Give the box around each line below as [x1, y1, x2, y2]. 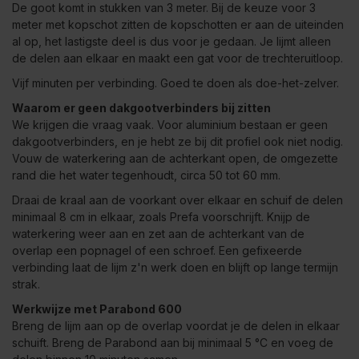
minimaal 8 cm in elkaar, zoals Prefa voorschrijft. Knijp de [12, 210, 310, 224]
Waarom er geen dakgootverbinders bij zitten [12, 101, 271, 115]
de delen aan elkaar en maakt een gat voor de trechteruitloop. [12, 51, 343, 66]
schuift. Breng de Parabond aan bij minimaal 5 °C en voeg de [12, 336, 333, 350]
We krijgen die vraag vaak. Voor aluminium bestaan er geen [12, 118, 328, 132]
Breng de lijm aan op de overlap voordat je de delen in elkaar [12, 319, 340, 333]
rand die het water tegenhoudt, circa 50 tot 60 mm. [12, 168, 280, 183]
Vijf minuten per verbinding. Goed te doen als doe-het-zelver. [12, 76, 339, 91]
